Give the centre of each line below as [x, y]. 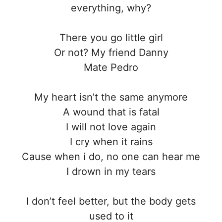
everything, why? [111, 8]
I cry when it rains [111, 142]
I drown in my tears [111, 172]
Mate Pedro [111, 68]
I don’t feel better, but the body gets [111, 201]
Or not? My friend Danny [111, 53]
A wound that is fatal [111, 112]
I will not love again [111, 127]
